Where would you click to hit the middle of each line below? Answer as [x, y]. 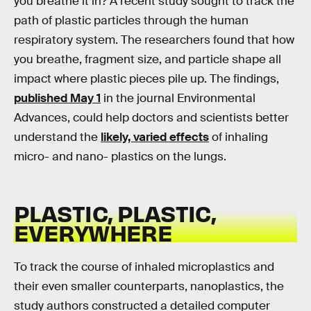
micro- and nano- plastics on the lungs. [120, 156]
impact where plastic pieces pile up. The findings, [146, 78]
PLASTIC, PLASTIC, [115, 213]
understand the [57, 137]
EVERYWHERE [93, 233]
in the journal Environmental [178, 98]
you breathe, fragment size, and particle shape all [148, 59]
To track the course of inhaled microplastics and [144, 267]
